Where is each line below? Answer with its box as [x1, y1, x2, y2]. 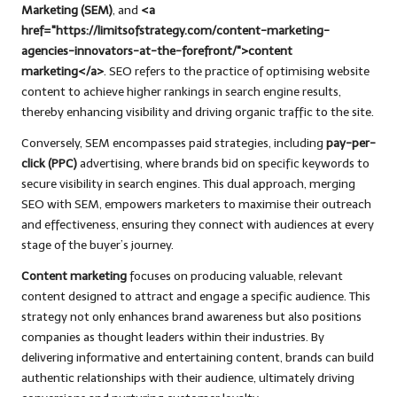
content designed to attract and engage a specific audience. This [21, 289, 370, 305]
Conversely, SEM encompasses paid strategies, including [21, 136, 326, 152]
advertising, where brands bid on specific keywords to [77, 156, 370, 172]
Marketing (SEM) [21, 3, 113, 19]
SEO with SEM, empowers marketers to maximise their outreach [21, 197, 371, 213]
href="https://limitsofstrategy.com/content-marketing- [21, 23, 330, 39]
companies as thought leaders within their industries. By [21, 330, 324, 346]
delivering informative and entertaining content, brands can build [21, 350, 374, 366]
